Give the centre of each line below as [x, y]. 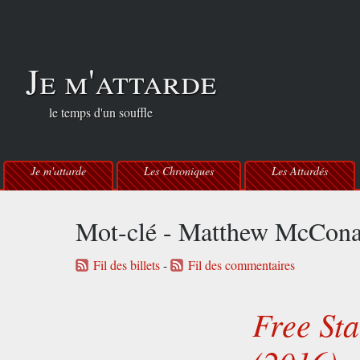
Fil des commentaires [242, 265]
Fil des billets [127, 265]
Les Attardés [300, 171]
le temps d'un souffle [89, 112]
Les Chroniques [179, 171]
